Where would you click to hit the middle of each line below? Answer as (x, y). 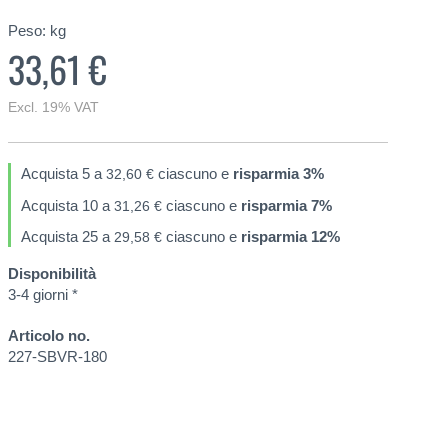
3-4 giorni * (43, 294)
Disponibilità (52, 273)
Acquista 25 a (67, 236)
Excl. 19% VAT (53, 107)
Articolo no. (49, 335)
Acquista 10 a (67, 205)
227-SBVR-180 (57, 356)
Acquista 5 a (63, 173)
